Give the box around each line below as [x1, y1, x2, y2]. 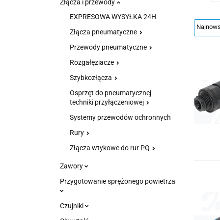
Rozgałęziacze [70, 58, 115, 66]
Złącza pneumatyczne [70, 28, 138, 36]
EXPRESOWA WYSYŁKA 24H [70, 13, 156, 21]
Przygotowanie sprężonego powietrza [60, 177, 175, 185]
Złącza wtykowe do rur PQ [70, 144, 151, 152]
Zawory [60, 162, 84, 170]
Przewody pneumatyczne [70, 43, 148, 51]
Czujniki [60, 202, 85, 210]
